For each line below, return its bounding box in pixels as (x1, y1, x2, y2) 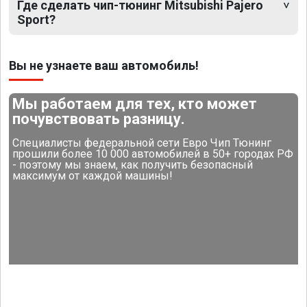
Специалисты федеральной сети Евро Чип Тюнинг (12, 136, 272, 149)
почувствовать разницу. (12, 110, 186, 127)
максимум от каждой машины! (12, 169, 173, 182)
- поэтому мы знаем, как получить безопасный (12, 158, 254, 171)
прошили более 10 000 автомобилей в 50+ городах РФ (12, 147, 294, 160)
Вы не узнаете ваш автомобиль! (9, 58, 199, 73)
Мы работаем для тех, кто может (12, 95, 258, 112)
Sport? (17, 12, 56, 27)
